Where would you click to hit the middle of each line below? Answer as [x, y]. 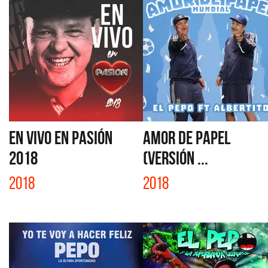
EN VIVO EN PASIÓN [61, 138]
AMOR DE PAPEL [187, 138]
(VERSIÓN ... [176, 158]
